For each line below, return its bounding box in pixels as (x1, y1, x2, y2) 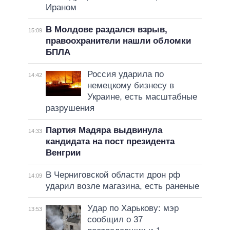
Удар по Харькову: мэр (87, 203, 179, 213)
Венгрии (45, 147, 81, 158)
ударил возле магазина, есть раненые (45, 181, 199, 191)
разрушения (45, 103, 94, 113)
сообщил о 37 (87, 214, 143, 224)
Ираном (45, 2, 76, 12)
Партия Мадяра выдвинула (45, 125, 162, 135)
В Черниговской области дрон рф (45, 169, 180, 180)
